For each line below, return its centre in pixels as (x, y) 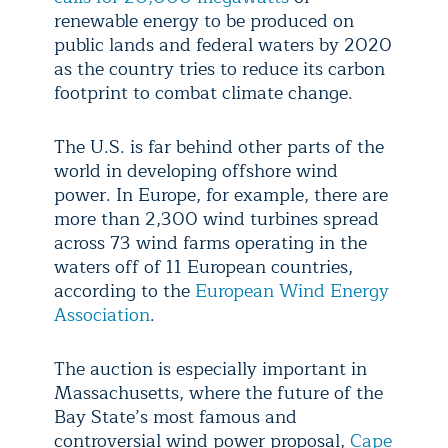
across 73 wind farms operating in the (210, 242)
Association (102, 314)
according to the (124, 290)
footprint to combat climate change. (203, 92)
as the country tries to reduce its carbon (219, 68)
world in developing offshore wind (196, 170)
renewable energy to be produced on (204, 20)
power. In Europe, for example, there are (221, 194)
